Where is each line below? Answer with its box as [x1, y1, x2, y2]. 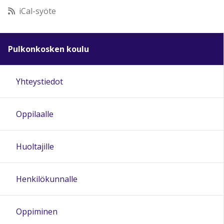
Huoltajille [16, 140, 54, 152]
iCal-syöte [19, 5, 56, 16]
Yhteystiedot [16, 75, 63, 87]
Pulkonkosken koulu [8, 43, 89, 54]
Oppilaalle [16, 108, 53, 119]
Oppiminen [16, 205, 57, 217]
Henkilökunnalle [16, 173, 77, 184]
